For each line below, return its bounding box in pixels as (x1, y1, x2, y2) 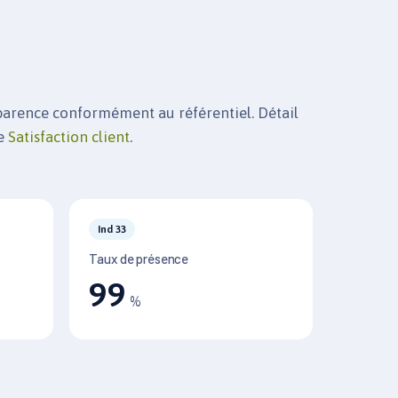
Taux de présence (88, 251, 189, 267)
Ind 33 (97, 223, 126, 235)
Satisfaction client (8, 128, 131, 146)
